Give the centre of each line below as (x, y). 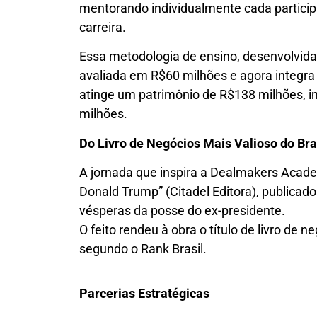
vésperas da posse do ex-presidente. (182, 211)
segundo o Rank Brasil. (143, 249)
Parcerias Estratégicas (144, 294)
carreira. (103, 27)
